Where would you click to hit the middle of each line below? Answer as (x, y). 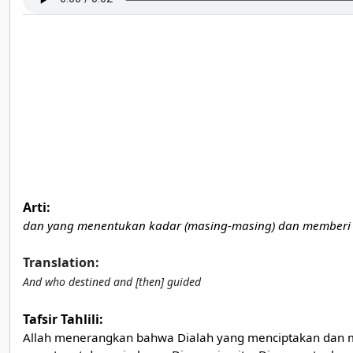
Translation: (61, 262)
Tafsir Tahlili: (63, 319)
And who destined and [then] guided (112, 282)
